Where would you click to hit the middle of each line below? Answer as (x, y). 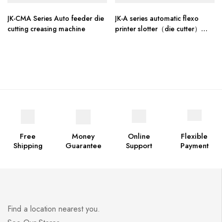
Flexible (194, 137)
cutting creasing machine (46, 29)
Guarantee (83, 146)
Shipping (28, 146)
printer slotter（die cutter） (158, 29)
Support (139, 146)
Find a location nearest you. (54, 209)
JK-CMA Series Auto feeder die (56, 19)
